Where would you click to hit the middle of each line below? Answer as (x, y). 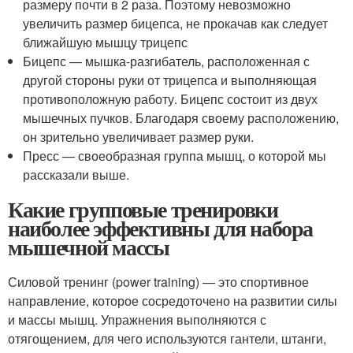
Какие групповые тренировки (143, 210)
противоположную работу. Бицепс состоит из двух (171, 99)
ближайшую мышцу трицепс (106, 43)
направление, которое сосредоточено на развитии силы (173, 301)
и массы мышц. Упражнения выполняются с (137, 320)
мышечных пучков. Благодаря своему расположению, (181, 118)
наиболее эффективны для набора (160, 229)
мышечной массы (89, 247)
